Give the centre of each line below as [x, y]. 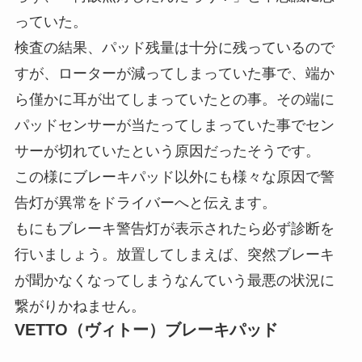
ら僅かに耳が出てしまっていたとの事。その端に [174, 100]
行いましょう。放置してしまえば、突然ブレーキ [174, 255]
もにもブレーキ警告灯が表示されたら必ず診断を [174, 229]
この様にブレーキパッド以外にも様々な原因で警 [174, 177]
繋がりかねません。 [80, 307]
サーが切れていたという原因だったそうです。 [167, 152]
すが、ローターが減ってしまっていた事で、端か [174, 74]
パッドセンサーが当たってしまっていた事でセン [174, 126]
